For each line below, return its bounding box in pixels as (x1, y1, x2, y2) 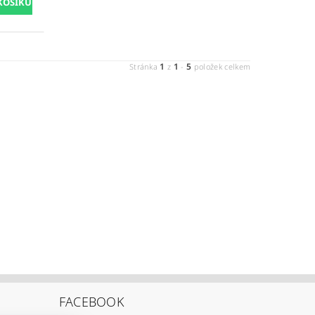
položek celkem (191, 60, 251, 72)
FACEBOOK (58, 293, 124, 311)
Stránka (129, 60, 160, 72)
